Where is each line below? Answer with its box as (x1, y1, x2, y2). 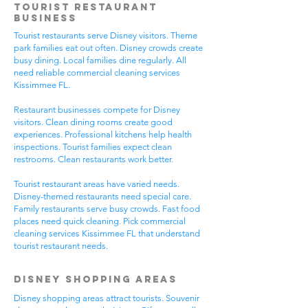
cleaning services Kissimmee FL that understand (14, 228, 200, 239)
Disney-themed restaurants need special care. (14, 191, 191, 201)
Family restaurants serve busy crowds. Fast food (14, 203, 200, 214)
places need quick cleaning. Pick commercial (14, 216, 186, 226)
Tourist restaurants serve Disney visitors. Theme (14, 30, 197, 41)
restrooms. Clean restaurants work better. (14, 154, 173, 164)
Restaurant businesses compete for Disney (14, 104, 180, 115)
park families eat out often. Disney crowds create (14, 43, 203, 53)
